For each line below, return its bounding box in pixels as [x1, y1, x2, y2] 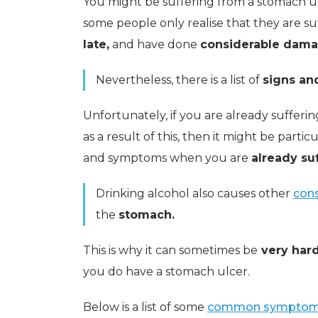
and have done [109, 37, 200, 51]
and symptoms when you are [83, 150, 251, 165]
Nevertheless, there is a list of [96, 72, 263, 87]
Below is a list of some [83, 300, 207, 314]
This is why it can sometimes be [83, 243, 258, 257]
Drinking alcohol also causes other [96, 186, 293, 200]
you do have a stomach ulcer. [83, 264, 250, 278]
